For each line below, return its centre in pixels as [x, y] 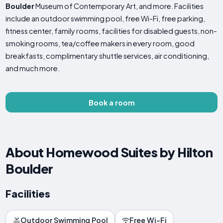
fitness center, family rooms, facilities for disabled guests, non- [111, 31]
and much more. [33, 68]
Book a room [111, 102]
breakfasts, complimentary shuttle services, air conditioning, [108, 56]
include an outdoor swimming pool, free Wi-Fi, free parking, [106, 19]
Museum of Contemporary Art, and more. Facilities [119, 6]
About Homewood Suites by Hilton [109, 152]
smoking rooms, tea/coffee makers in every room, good [100, 44]
